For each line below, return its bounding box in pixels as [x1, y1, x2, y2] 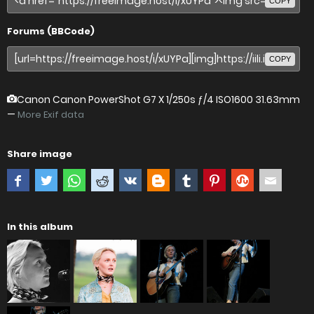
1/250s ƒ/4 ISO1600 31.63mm [166, 93, 300, 107]
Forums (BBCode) [7, 25, 95, 39]
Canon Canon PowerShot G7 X [17, 93, 166, 107]
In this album [7, 220, 73, 234]
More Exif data [18, 108, 84, 122]
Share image [7, 147, 72, 161]
